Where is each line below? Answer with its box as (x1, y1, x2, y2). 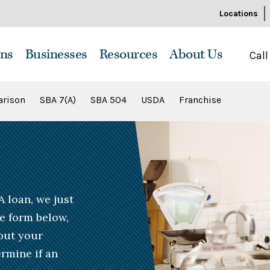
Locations (219, 8, 258, 19)
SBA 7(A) (40, 94, 76, 105)
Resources (99, 46, 157, 63)
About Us (169, 46, 222, 63)
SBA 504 (90, 94, 127, 105)
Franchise (179, 94, 221, 105)
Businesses (25, 46, 87, 63)
